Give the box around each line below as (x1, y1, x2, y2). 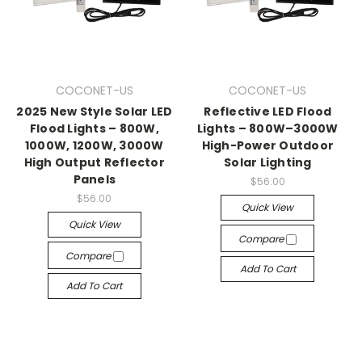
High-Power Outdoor (201, 137, 334, 154)
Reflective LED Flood (204, 103, 332, 120)
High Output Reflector (23, 154, 165, 170)
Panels (73, 171, 116, 187)
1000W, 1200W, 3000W (24, 137, 164, 154)
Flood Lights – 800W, (29, 120, 159, 137)
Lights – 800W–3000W (196, 120, 339, 137)
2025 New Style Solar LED (16, 103, 173, 120)
